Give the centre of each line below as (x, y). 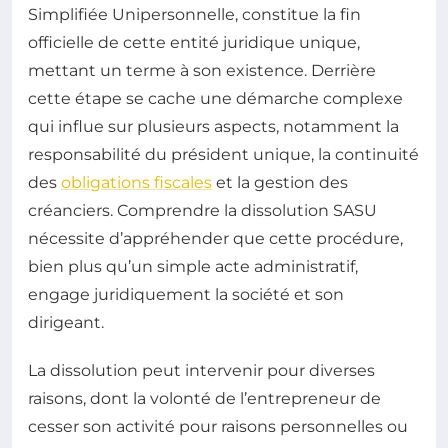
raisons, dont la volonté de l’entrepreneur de (204, 398)
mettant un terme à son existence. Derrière (202, 70)
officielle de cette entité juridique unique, (194, 42)
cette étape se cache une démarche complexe (215, 98)
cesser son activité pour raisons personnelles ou (218, 426)
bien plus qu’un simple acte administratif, (193, 266)
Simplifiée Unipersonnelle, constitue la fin (194, 14)
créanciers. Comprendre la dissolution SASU (202, 210)
